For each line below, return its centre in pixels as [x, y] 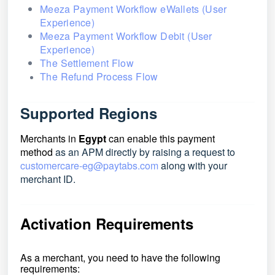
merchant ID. [48, 179]
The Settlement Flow [87, 63]
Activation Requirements [107, 223]
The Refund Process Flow [99, 76]
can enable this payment [161, 138]
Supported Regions [89, 113]
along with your [193, 165]
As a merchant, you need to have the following [120, 258]
